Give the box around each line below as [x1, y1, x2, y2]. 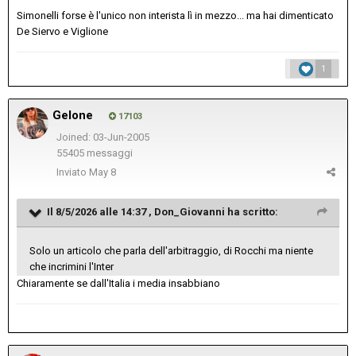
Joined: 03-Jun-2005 [56, 130, 149, 143]
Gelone [52, 107, 93, 122]
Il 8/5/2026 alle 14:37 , [47, 205, 154, 218]
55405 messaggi [56, 147, 133, 160]
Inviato [56, 165, 89, 178]
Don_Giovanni [154, 205, 225, 218]
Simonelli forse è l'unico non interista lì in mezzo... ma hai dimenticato [17, 9, 334, 21]
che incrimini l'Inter [29, 260, 116, 273]
